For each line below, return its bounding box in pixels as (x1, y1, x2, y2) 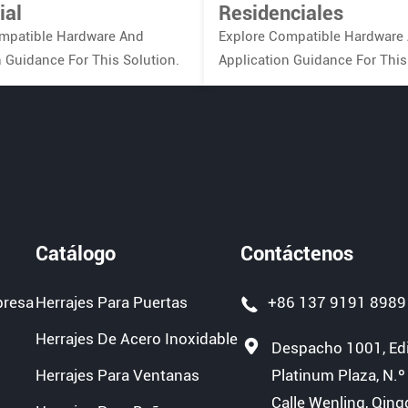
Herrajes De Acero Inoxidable (36, 330, 239, 349)
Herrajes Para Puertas (36, 293, 189, 312)
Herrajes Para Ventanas (36, 365, 200, 384)
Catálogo (36, 241, 117, 266)
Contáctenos (240, 241, 353, 266)
